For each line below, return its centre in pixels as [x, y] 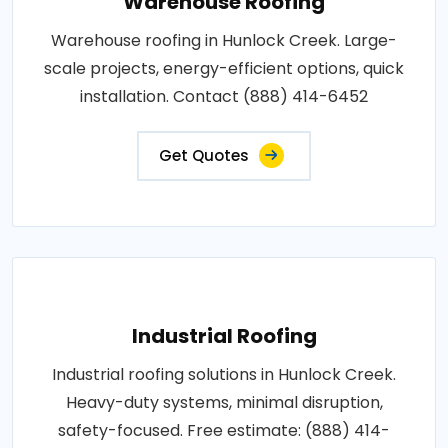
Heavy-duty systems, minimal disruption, [224, 402]
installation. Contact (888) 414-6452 [224, 96]
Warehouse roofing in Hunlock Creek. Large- [224, 40]
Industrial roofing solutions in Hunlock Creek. [224, 374]
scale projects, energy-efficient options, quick [224, 68]
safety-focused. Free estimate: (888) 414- [224, 430]
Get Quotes [204, 155]
